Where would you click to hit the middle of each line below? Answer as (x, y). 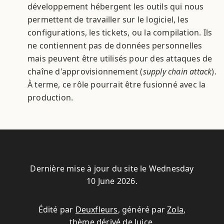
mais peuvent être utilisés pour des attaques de (120, 58)
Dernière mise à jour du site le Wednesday (112, 169)
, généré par (142, 210)
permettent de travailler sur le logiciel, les (108, 19)
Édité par (57, 210)
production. (50, 97)
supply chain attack (177, 71)
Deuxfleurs (96, 210)
